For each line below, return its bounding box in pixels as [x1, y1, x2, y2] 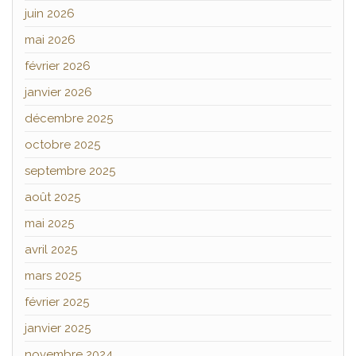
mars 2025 [25, 268, 81, 283]
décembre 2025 [25, 110, 113, 126]
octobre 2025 [25, 137, 100, 152]
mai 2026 [25, 32, 75, 47]
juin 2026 [25, 6, 75, 21]
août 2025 [25, 189, 80, 204]
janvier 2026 [25, 84, 92, 99]
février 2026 [25, 58, 91, 73]
